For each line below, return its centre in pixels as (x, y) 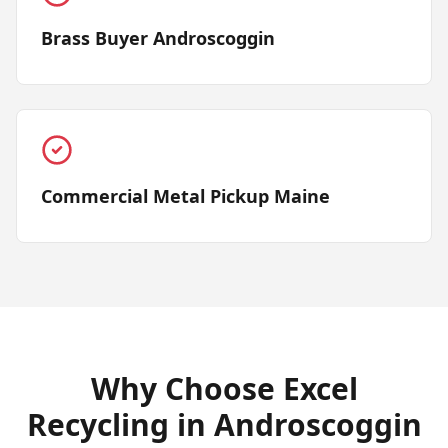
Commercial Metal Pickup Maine (185, 196)
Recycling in (120, 424)
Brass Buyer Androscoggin (158, 38)
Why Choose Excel (224, 388)
